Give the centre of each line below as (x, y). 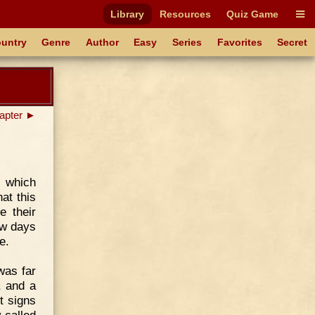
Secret (292, 42)
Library (128, 14)
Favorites (239, 42)
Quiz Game (252, 14)
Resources (186, 14)
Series (187, 42)
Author (102, 42)
